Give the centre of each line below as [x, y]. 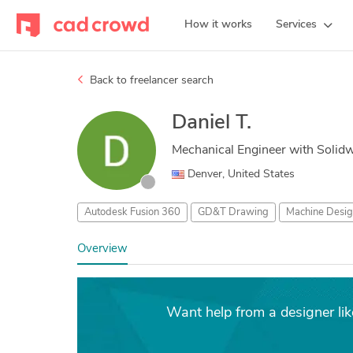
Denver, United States [239, 175]
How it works [218, 25]
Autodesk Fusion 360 [132, 212]
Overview [102, 249]
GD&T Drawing [233, 212]
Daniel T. [211, 123]
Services [296, 25]
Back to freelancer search [150, 81]
